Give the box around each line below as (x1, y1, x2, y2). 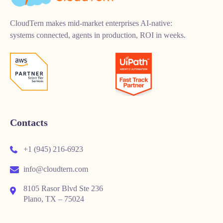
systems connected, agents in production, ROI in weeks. (10, 30, 186, 39)
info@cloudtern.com (21, 164, 88, 173)
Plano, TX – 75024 (23, 195, 84, 203)
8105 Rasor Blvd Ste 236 (23, 184, 103, 193)
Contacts (10, 117, 48, 128)
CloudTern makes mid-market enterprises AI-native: (10, 18, 172, 27)
